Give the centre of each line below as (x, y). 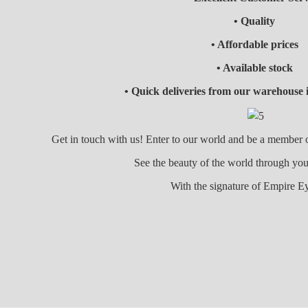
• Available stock (254, 68)
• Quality (255, 21)
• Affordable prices (254, 45)
